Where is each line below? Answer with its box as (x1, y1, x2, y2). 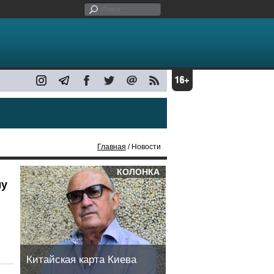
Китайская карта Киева (26, 254, 136, 265)
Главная (97, 143, 126, 151)
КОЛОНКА (117, 167, 160, 177)
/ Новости (126, 143, 161, 151)
